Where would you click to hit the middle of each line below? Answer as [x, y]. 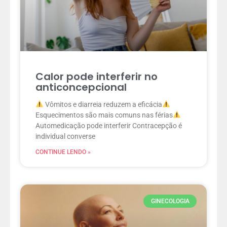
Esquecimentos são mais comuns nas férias [104, 115]
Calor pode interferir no [97, 76]
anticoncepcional [81, 87]
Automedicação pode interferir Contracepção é [109, 125]
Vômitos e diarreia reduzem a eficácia [103, 104]
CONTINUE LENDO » [63, 152]
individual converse [65, 136]
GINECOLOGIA [170, 201]
